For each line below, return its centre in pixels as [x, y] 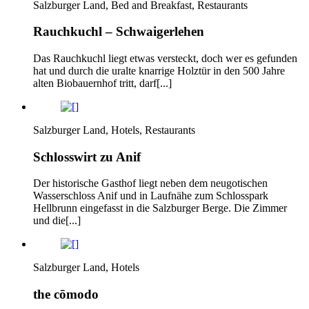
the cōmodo [66, 295]
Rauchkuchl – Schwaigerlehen [119, 32]
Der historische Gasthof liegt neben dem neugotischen [150, 183]
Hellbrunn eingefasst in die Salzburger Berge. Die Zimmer [160, 208]
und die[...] [57, 221]
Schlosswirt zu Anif [87, 157]
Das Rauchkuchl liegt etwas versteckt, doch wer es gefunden [165, 59]
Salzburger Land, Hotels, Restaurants [114, 130]
